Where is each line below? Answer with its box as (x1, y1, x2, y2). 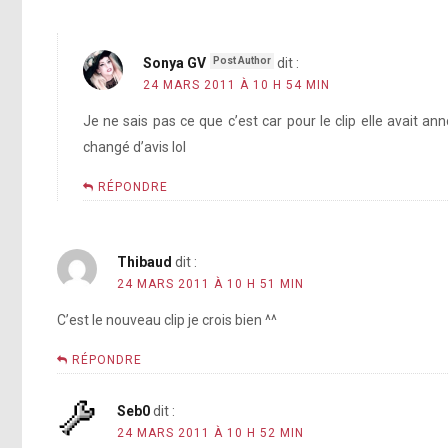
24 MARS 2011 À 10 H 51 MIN (117, 277, 304, 292)
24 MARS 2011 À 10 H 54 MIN (142, 78, 330, 93)
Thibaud (117, 254, 172, 271)
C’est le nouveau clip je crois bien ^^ (57, 312, 277, 329)
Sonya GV (142, 55, 206, 72)
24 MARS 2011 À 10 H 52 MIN (117, 426, 304, 441)
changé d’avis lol (82, 139, 186, 156)
